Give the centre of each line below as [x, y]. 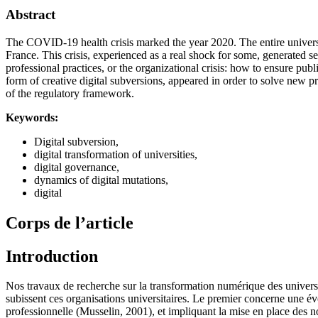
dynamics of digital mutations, [101, 180]
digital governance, [77, 167]
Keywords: [32, 117]
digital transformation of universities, [116, 154]
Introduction [52, 256]
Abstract [31, 14]
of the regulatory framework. [70, 93]
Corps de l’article [70, 223]
